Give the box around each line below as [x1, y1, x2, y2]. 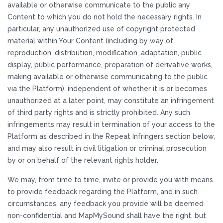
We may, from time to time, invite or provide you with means [7, 176, 213, 184]
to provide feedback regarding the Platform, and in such [7, 188, 198, 196]
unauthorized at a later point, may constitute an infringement [7, 97, 214, 105]
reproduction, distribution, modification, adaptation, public [7, 49, 202, 57]
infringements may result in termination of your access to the [7, 120, 215, 128]
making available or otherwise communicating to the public [7, 73, 208, 81]
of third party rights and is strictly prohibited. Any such [7, 109, 190, 116]
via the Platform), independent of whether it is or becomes [7, 85, 207, 93]
